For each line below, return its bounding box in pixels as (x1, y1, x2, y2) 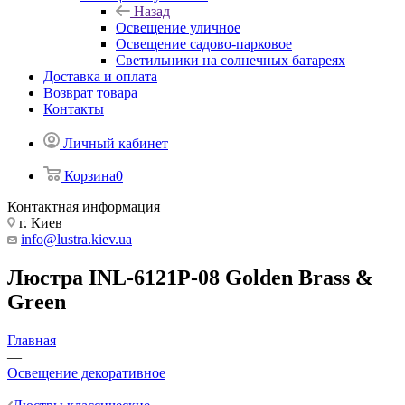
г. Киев (15, 215, 62, 231)
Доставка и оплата (43, 69, 157, 84)
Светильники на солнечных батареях (116, 52, 345, 68)
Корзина (64, 168, 116, 184)
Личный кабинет (63, 136, 168, 151)
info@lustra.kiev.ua (21, 231, 132, 247)
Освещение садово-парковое (116, 36, 292, 52)
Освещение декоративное (7, 364, 165, 381)
